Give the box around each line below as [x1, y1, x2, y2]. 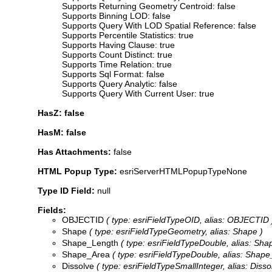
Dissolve [62, 260, 94, 271]
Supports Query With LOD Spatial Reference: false [62, 20, 256, 30]
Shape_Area [62, 249, 110, 259]
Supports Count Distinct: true [62, 49, 172, 59]
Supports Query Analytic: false [62, 78, 177, 89]
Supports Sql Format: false [62, 69, 165, 79]
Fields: [38, 205, 66, 215]
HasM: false [38, 127, 86, 137]
